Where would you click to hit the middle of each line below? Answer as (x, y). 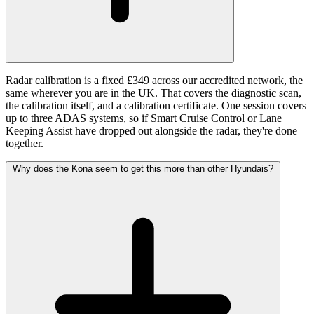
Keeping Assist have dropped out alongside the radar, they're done (151, 130)
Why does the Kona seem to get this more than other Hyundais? (143, 168)
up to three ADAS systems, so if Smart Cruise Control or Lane (144, 118)
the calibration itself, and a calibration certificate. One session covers (156, 105)
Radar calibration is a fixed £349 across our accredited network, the (154, 80)
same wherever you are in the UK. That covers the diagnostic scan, (153, 93)
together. (25, 143)
